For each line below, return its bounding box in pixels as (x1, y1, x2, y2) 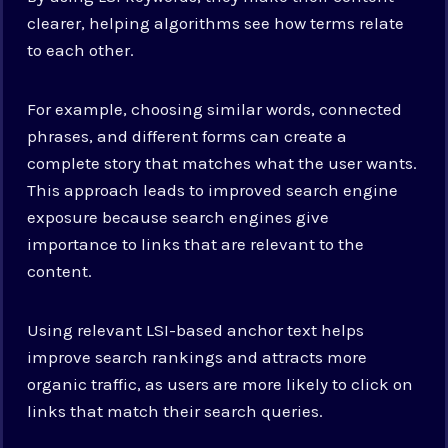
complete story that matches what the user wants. (27, 152, 418, 173)
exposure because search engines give (27, 206, 330, 227)
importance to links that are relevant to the (27, 233, 365, 254)
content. (27, 260, 93, 281)
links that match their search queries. (27, 400, 324, 421)
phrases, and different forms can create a (27, 125, 348, 146)
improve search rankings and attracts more (27, 346, 368, 367)
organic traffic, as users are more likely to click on (27, 373, 414, 394)
